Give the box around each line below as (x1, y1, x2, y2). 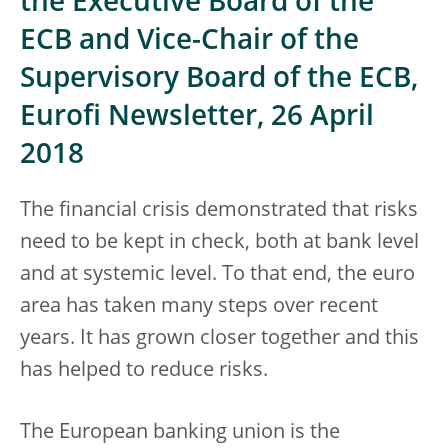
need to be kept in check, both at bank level (20, 233, 419, 253)
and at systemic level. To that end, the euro (20, 265, 415, 285)
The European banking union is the (20, 423, 340, 443)
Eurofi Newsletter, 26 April (20, 104, 374, 132)
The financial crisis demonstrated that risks (20, 201, 418, 221)
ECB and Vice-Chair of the (20, 28, 359, 56)
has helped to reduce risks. (20, 361, 268, 381)
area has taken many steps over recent (20, 297, 378, 317)
